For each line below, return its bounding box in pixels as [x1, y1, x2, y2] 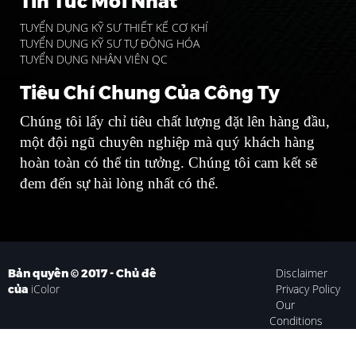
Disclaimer [276, 265, 327, 281]
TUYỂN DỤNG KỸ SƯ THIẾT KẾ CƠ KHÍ [20, 19, 208, 35]
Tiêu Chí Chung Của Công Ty [20, 81, 280, 104]
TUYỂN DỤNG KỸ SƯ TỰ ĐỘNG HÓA [20, 35, 199, 51]
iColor [31, 281, 60, 296]
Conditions [269, 312, 323, 328]
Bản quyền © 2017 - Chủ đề [8, 265, 157, 281]
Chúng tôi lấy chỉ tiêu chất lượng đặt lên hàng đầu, [20, 112, 330, 130]
